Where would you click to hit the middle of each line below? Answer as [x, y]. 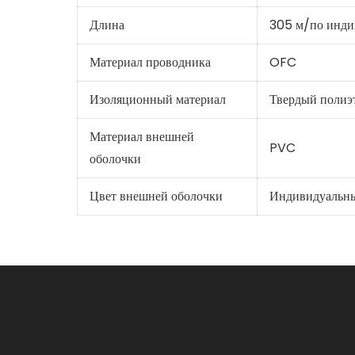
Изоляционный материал [157, 99]
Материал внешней [141, 136]
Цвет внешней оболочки [156, 196]
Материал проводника [150, 62]
